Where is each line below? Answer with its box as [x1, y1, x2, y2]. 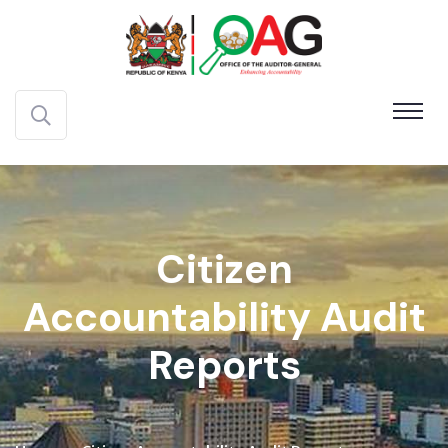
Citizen [155, 243, 293, 295]
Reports [147, 339, 301, 391]
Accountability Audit [22, 291, 426, 343]
